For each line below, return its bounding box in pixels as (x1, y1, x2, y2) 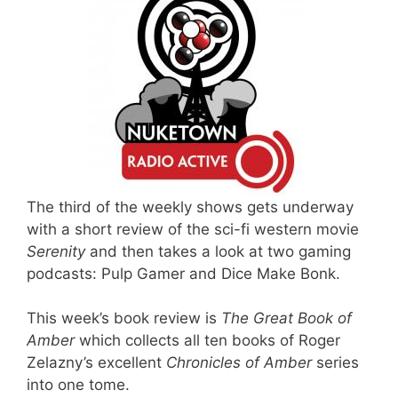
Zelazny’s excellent (27, 354, 166, 371)
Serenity (27, 242, 85, 260)
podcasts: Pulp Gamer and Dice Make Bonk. (27, 264, 340, 283)
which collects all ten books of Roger (75, 331, 340, 349)
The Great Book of (221, 309, 352, 327)
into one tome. (27, 376, 130, 394)
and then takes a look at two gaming (85, 242, 351, 260)
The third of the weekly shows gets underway (27, 197, 354, 216)
